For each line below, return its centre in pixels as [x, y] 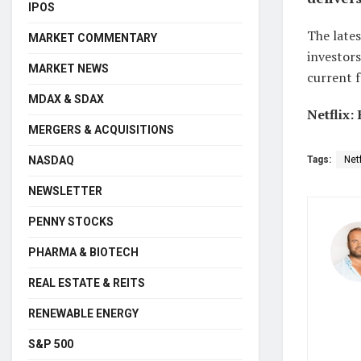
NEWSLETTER [65, 191]
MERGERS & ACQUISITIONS [101, 129]
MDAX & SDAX [66, 99]
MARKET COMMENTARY [93, 37]
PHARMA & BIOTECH [83, 252]
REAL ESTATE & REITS [87, 282]
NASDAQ [51, 160]
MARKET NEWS [68, 68]
